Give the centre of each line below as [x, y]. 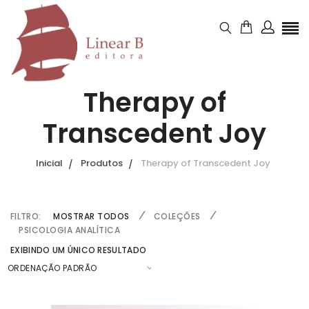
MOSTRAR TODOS [91, 216]
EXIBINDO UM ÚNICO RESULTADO [79, 250]
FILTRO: [26, 216]
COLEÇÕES [177, 216]
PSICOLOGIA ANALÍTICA [69, 230]
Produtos [102, 163]
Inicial [49, 163]
